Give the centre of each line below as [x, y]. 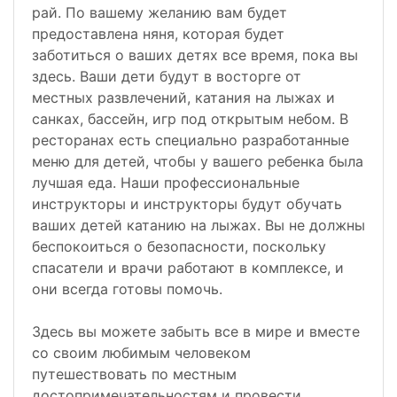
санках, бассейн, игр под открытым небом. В [190, 119]
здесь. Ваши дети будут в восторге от [167, 77]
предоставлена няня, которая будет [158, 34]
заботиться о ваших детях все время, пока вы [195, 55]
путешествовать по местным [134, 374]
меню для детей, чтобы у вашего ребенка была [198, 162]
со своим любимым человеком [141, 353]
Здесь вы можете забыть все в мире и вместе [196, 332]
